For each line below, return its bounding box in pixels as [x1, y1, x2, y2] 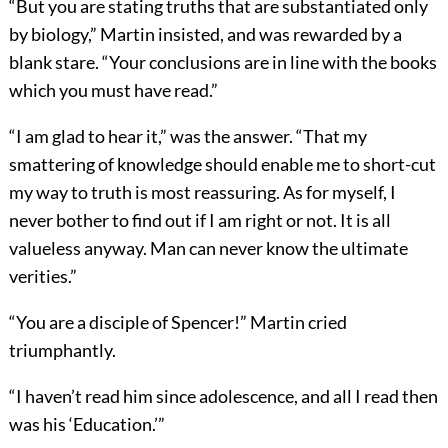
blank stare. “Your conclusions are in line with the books [8, 51, 437, 74]
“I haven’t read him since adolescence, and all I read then [8, 385, 438, 408]
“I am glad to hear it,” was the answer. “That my [8, 125, 367, 148]
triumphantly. [8, 339, 116, 362]
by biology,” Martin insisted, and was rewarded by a [8, 23, 402, 46]
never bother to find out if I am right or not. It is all [8, 209, 391, 232]
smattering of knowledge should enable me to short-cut [8, 153, 436, 176]
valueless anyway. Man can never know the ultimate [8, 237, 408, 260]
